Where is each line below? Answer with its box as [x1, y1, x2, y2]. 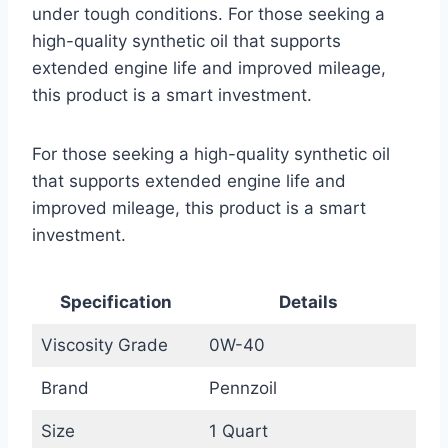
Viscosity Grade [40, 335, 168, 356]
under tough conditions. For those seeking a [32, 4, 385, 25]
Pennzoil [208, 378, 277, 399]
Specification [60, 292, 172, 313]
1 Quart [208, 421, 268, 442]
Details [278, 292, 338, 313]
